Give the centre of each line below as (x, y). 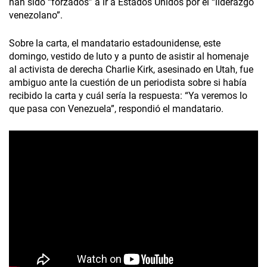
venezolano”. (36, 15)
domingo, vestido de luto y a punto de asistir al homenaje (129, 57)
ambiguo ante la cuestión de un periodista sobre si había (128, 83)
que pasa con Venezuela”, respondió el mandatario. (116, 109)
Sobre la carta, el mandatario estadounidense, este (115, 44)
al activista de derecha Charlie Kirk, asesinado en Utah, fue (131, 70)
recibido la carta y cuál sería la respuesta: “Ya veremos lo (128, 96)
